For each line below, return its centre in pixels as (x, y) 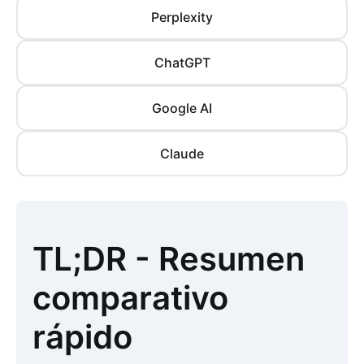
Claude (182, 154)
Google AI (182, 108)
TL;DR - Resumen (169, 259)
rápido (82, 337)
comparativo (130, 298)
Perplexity (182, 17)
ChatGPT (182, 63)
